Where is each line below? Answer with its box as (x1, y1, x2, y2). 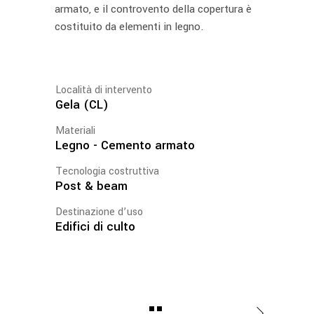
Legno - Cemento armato (55, 136, 195, 154)
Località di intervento (55, 82, 152, 97)
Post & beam (55, 177, 128, 195)
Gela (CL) (55, 95, 109, 114)
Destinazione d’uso (55, 204, 143, 219)
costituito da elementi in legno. (55, 18, 204, 34)
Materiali (55, 123, 95, 138)
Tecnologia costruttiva (55, 163, 159, 179)
